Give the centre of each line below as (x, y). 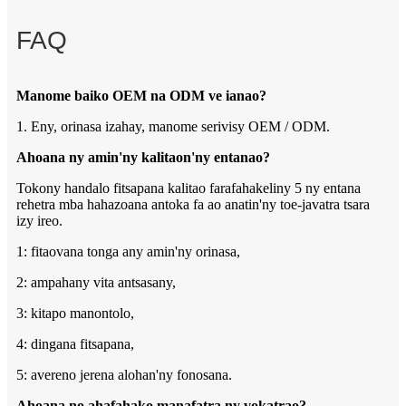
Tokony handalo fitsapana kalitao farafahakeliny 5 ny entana (188, 188)
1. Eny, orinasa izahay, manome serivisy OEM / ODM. (173, 127)
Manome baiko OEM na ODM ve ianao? (141, 96)
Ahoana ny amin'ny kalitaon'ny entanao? (143, 158)
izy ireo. (39, 221)
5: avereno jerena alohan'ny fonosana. (124, 375)
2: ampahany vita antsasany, (96, 283)
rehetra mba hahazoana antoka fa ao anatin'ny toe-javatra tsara (193, 205)
